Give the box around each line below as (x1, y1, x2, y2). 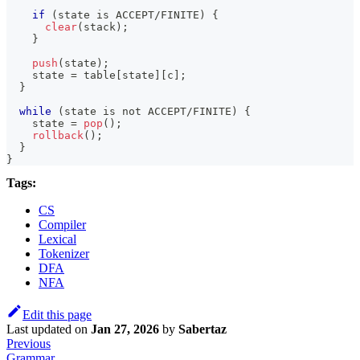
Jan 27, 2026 (91, 322, 159, 337)
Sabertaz (178, 322, 227, 337)
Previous (6, 337, 51, 351)
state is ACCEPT (58, 9, 154, 22)
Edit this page (22, 308, 92, 322)
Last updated (6, 322, 72, 337)
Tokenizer (39, 247, 89, 261)
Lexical (39, 232, 76, 247)
